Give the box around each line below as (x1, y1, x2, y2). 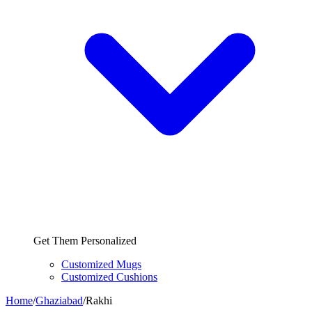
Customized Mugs (61, 258, 141, 270)
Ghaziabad (36, 295, 83, 306)
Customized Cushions (61, 271, 157, 283)
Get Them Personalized (33, 235, 136, 247)
